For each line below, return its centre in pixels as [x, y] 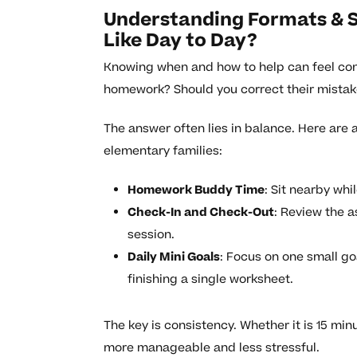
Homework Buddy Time [196, 190]
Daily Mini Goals [174, 257]
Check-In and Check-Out [201, 212]
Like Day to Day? [180, 40]
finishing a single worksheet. [210, 279]
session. [151, 234]
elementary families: [163, 151]
